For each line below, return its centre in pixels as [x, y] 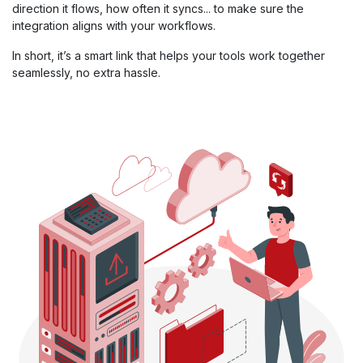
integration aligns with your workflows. [114, 26]
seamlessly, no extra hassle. [86, 73]
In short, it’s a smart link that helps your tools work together [169, 56]
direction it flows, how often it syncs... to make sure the [158, 9]
